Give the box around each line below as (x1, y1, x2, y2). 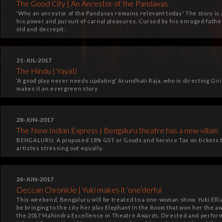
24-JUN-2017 (16, 175, 54, 183)
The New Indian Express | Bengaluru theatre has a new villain (16, 125, 219, 135)
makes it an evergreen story (16, 85, 98, 92)
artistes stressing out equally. (16, 145, 103, 151)
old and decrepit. (16, 26, 65, 32)
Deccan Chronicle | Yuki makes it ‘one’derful (16, 185, 162, 194)
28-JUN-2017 (16, 116, 54, 123)
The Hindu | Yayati (16, 66, 77, 75)
